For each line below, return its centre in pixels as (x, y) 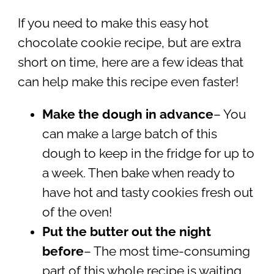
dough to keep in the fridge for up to (148, 153)
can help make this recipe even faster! (128, 82)
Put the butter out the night (126, 231)
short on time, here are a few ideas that (130, 63)
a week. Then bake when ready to (138, 173)
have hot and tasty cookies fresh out (147, 192)
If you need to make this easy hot (113, 24)
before (63, 251)
